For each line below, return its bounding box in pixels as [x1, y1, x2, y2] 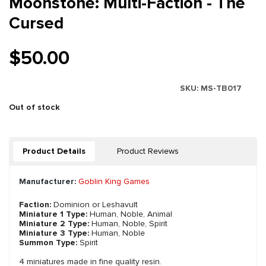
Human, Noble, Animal [87, 209, 172, 220]
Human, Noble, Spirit [89, 218, 167, 229]
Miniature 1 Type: [19, 209, 87, 220]
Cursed [9, 13, 64, 34]
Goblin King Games [78, 176, 150, 187]
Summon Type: [19, 237, 77, 248]
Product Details [23, 146, 85, 157]
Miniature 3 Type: [19, 228, 89, 239]
